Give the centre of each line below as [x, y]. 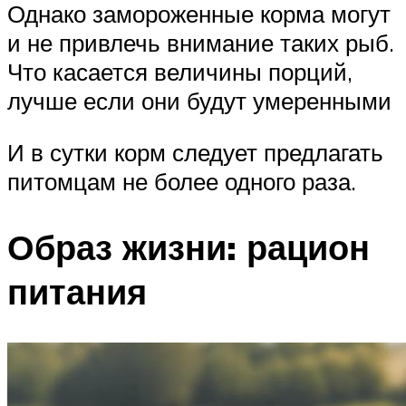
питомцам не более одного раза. [182, 182]
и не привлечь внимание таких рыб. [201, 42]
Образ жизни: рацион [188, 247]
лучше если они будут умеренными [199, 100]
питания [77, 292]
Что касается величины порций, [180, 71]
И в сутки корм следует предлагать [195, 153]
